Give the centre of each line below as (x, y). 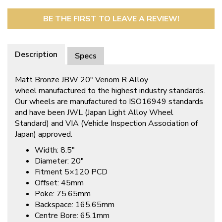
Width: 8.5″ (55, 150)
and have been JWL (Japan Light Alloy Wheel (94, 113)
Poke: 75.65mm (63, 194)
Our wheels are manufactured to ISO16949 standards (109, 102)
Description (36, 55)
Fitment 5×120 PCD (71, 172)
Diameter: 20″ (59, 161)
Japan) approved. (44, 135)
